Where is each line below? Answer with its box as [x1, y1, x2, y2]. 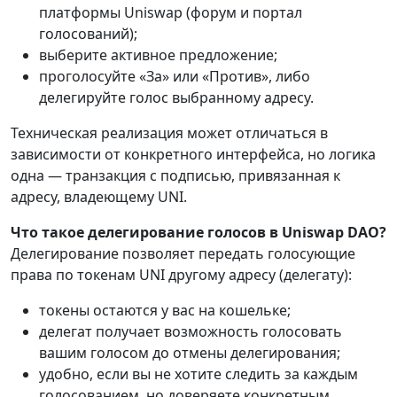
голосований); [39, 24, 137, 44]
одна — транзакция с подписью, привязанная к [11, 166, 340, 186]
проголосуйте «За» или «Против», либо [39, 66, 310, 87]
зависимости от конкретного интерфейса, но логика [11, 144, 376, 165]
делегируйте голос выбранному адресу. [39, 88, 314, 108]
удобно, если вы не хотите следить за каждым [39, 364, 358, 385]
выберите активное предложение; [39, 45, 277, 66]
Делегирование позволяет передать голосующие [11, 244, 355, 264]
